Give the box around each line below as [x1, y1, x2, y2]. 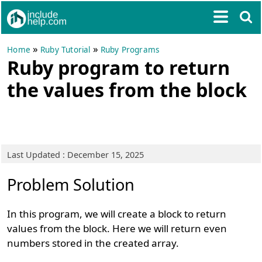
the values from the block [7, 77, 247, 102]
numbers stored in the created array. [7, 236, 180, 250]
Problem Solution [7, 174, 135, 195]
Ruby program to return [7, 54, 230, 80]
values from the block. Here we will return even [7, 222, 227, 235]
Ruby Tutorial [40, 44, 91, 55]
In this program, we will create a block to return [7, 207, 227, 220]
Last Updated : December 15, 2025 [7, 149, 144, 160]
